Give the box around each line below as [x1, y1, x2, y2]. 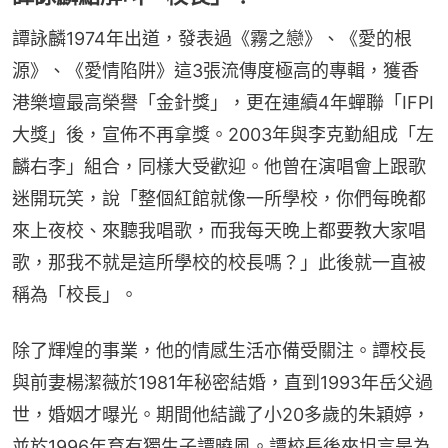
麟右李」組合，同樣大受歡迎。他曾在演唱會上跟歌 [12, 155, 426, 177]
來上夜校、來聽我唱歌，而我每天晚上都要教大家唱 [12, 219, 426, 241]
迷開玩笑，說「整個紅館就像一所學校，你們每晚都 [12, 187, 426, 209]
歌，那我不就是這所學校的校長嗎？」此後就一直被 [12, 251, 426, 273]
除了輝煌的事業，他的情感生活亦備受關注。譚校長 [12, 339, 426, 361]
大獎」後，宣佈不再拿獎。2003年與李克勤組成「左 [12, 123, 434, 145]
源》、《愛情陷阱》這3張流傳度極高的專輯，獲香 [12, 59, 419, 81]
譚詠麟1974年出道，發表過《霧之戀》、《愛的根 [12, 27, 412, 49]
